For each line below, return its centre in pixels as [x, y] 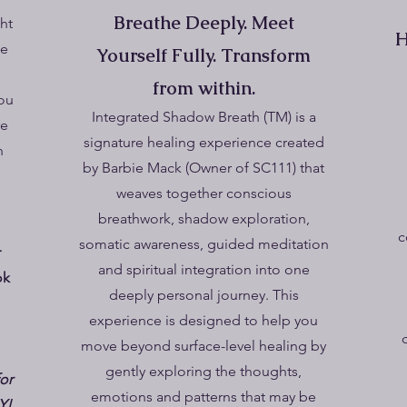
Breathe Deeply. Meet [203, 23]
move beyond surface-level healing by [203, 346]
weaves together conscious [203, 193]
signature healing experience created [203, 142]
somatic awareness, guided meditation [203, 244]
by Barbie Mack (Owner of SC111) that [203, 168]
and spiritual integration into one [203, 269]
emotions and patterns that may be [203, 397]
